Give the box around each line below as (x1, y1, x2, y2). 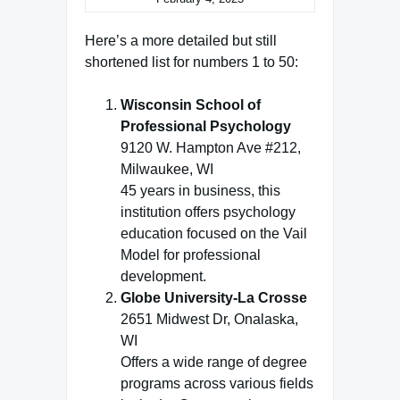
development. (121, 269, 206, 284)
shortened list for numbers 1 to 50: (85, 54, 298, 70)
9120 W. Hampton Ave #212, (121, 140, 301, 155)
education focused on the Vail (121, 226, 307, 241)
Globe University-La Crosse (121, 290, 307, 305)
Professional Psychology (121, 119, 291, 134)
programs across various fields (121, 376, 313, 391)
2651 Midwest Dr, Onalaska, (121, 312, 298, 327)
